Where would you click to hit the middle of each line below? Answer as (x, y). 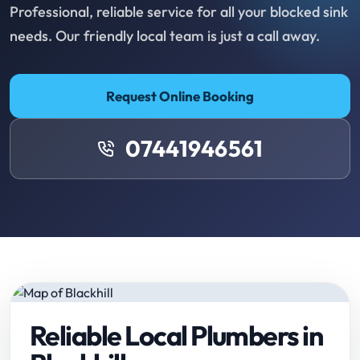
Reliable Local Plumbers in (176, 336)
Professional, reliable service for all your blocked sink (179, 12)
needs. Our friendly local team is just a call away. (165, 36)
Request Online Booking (180, 96)
